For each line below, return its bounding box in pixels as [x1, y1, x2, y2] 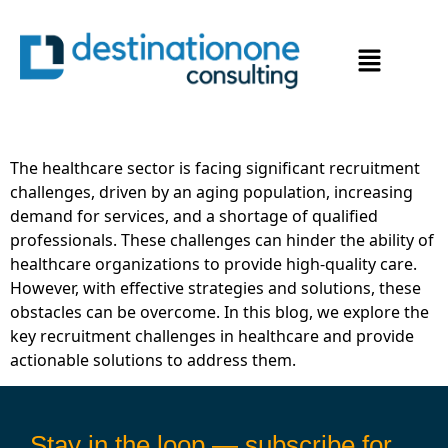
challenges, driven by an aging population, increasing [10, 181, 413, 203]
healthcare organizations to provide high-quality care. [10, 253, 417, 275]
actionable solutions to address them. [10, 349, 296, 371]
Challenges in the [10, 41, 271, 82]
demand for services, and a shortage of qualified [10, 205, 378, 227]
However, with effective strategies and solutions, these [10, 277, 421, 299]
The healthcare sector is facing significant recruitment [10, 157, 420, 179]
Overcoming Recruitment [10, 5, 390, 46]
